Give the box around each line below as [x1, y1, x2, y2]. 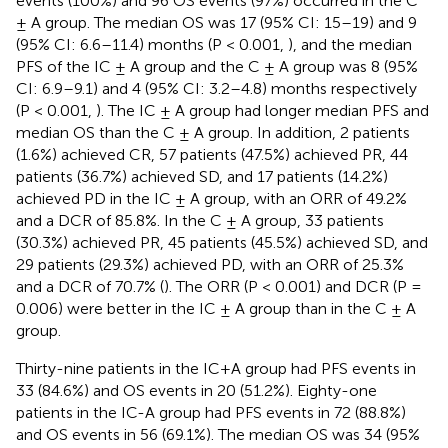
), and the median [288, 34, 412, 54]
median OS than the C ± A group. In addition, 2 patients [16, 122, 410, 142]
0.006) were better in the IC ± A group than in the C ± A [16, 298, 416, 318]
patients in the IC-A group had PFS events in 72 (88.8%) [16, 402, 406, 422]
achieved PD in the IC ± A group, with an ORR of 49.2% [16, 188, 407, 208]
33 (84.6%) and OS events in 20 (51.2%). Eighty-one [16, 380, 377, 400]
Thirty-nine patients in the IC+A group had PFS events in [16, 358, 416, 378]
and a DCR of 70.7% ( [16, 276, 164, 296]
